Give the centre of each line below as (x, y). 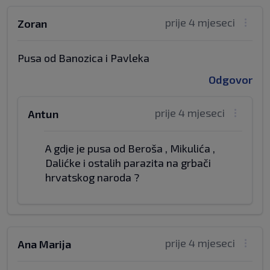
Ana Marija (44, 244)
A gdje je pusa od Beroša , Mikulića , (130, 148)
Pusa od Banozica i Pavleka (83, 58)
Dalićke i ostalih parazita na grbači (128, 163)
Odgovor (231, 80)
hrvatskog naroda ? (92, 177)
